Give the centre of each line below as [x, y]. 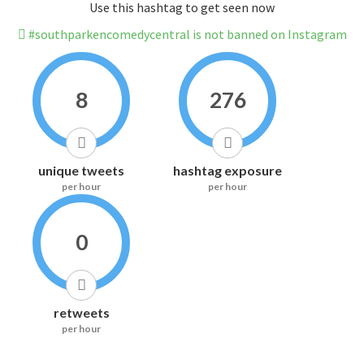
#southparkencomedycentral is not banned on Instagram [186, 35]
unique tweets [81, 171]
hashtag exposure [227, 171]
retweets [81, 313]
